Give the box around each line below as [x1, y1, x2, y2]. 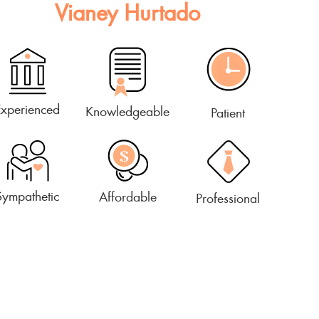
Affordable [98, 187, 157, 205]
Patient [211, 103, 246, 121]
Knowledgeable [85, 102, 170, 120]
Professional [196, 189, 261, 206]
